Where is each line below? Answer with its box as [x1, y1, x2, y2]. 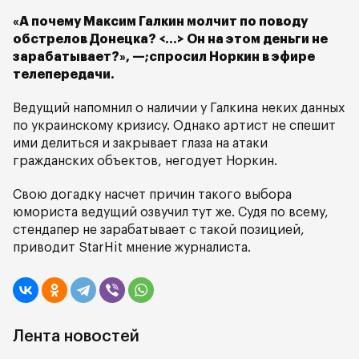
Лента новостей [13, 329, 139, 345]
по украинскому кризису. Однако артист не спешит [13, 119, 336, 132]
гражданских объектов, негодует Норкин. [13, 155, 277, 167]
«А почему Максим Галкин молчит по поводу [13, 15, 308, 28]
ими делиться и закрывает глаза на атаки [13, 137, 268, 150]
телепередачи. [13, 68, 115, 81]
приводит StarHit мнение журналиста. [13, 241, 251, 254]
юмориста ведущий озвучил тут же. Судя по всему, [13, 206, 329, 219]
